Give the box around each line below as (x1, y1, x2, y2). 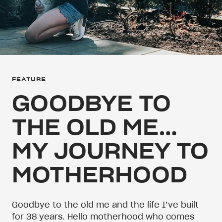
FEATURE (12, 75, 47, 83)
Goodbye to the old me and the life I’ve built (12, 199, 199, 210)
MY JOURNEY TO (12, 137, 209, 165)
